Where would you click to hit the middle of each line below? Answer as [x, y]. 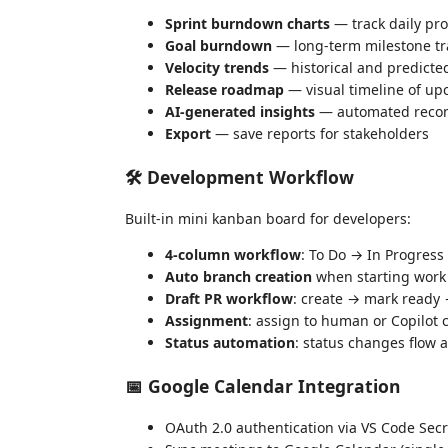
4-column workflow [233, 254]
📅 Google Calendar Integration [263, 385]
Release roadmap [224, 89]
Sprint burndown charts [247, 23]
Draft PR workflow [229, 298]
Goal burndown [218, 45]
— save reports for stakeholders [320, 133]
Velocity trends [217, 67]
